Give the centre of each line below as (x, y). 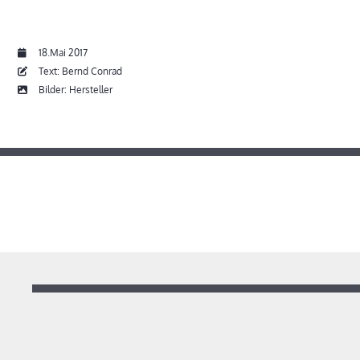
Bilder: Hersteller (74, 90)
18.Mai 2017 (63, 53)
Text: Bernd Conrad (79, 72)
